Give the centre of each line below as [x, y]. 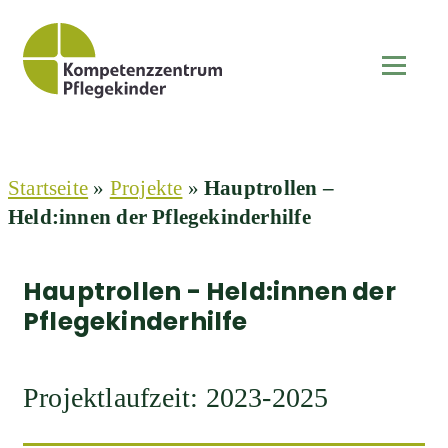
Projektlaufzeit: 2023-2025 [176, 397]
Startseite [48, 188]
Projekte [146, 188]
